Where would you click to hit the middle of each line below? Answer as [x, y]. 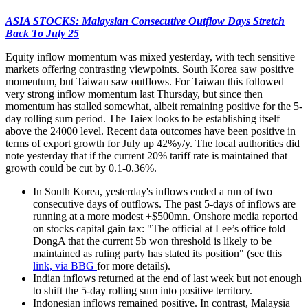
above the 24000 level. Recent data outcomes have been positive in [151, 131]
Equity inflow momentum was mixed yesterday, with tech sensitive [150, 56]
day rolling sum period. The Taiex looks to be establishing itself [143, 118]
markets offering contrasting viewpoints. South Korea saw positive [150, 69]
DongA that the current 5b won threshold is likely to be [152, 241]
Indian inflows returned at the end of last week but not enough [167, 278]
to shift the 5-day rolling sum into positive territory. [143, 290]
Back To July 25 [42, 33]
